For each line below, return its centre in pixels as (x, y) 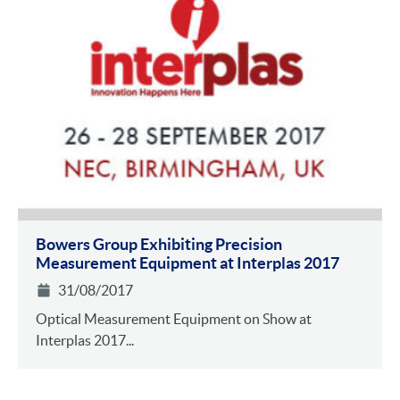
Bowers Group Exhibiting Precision (159, 244)
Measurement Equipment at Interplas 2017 (187, 262)
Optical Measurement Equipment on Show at (174, 318)
